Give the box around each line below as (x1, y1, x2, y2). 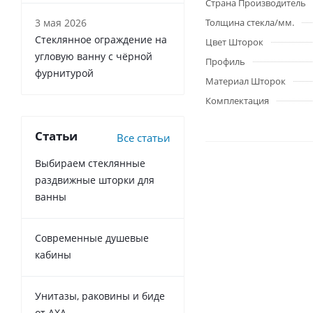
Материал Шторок (205, 75, 286, 87)
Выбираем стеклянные (35, 156, 145, 170)
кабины (35, 248, 71, 261)
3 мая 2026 (35, 16, 87, 29)
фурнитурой (35, 66, 94, 80)
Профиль (205, 55, 245, 68)
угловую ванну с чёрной (35, 50, 152, 63)
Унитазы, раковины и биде (35, 289, 165, 303)
